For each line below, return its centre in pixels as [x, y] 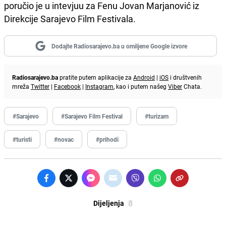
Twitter [40, 86]
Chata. [192, 86]
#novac [64, 139]
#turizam [157, 116]
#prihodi [107, 139]
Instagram [99, 86]
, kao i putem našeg [141, 86]
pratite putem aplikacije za [96, 77]
